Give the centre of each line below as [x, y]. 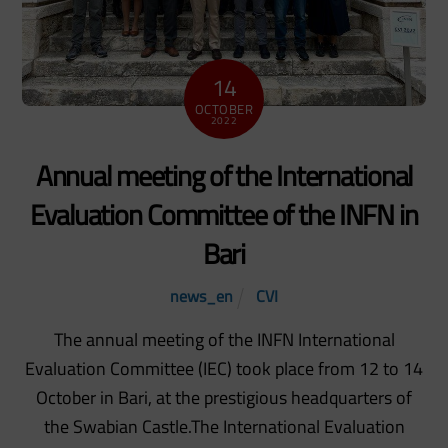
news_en [201, 296]
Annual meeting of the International [224, 176]
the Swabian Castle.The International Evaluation [224, 427]
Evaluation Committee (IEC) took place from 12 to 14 [224, 369]
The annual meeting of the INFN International [224, 340]
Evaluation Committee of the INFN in [224, 215]
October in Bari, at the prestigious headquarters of [224, 398]
